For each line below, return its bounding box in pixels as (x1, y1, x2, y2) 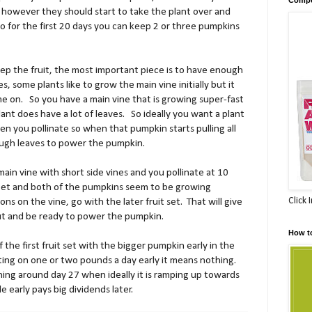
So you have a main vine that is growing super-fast (29, 93, 244, 105)
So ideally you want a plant (131, 108, 244, 120)
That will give (187, 196, 242, 208)
